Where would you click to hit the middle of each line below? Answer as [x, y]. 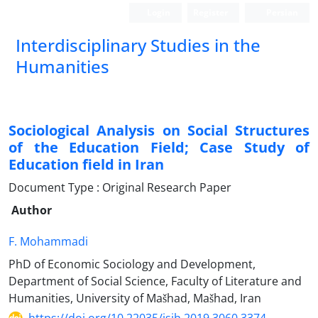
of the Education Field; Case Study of [159, 147]
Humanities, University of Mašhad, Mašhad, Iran [135, 298]
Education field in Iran [86, 164]
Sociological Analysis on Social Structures [159, 130]
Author [32, 210]
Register [211, 12]
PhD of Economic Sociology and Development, [132, 264]
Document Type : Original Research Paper [120, 187]
